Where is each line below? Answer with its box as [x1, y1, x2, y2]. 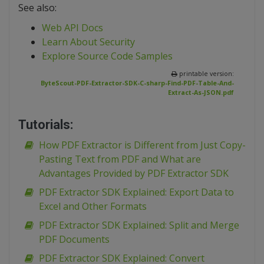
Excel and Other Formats [39, 200, 147, 213]
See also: [18, 1, 57, 15]
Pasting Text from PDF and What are [39, 153, 201, 166]
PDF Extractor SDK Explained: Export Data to [39, 186, 234, 199]
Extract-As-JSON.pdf [168, 88, 234, 97]
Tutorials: [18, 117, 73, 133]
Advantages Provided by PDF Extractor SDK [39, 167, 229, 180]
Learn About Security [42, 35, 135, 49]
